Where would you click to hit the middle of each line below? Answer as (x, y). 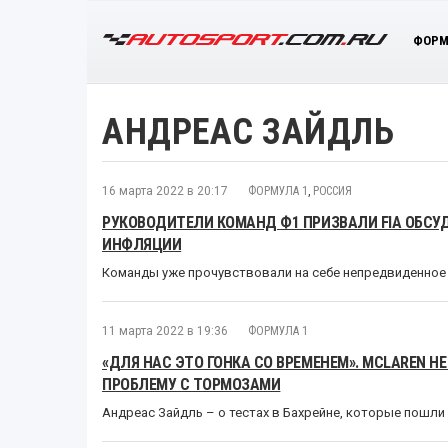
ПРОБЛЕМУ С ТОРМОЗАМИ (191, 384)
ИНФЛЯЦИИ (142, 244)
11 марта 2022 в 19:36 (165, 330)
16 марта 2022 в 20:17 (165, 190)
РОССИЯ (332, 190)
